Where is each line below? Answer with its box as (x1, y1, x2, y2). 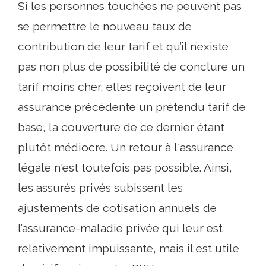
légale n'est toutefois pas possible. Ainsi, (18, 161, 232, 174)
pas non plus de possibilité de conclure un (18, 60, 245, 73)
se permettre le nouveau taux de (18, 20, 192, 33)
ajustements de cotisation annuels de (18, 201, 217, 214)
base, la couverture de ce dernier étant (18, 121, 224, 134)
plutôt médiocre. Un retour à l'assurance (18, 141, 233, 154)
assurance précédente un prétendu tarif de (18, 100, 246, 113)
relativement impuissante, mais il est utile (18, 242, 239, 255)
